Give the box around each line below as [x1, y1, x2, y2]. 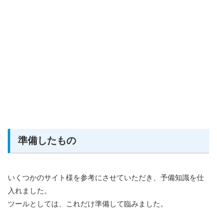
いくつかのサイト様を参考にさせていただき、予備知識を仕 [8, 173, 204, 182]
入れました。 [8, 186, 51, 195]
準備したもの [18, 135, 76, 146]
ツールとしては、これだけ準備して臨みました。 [8, 200, 168, 208]
